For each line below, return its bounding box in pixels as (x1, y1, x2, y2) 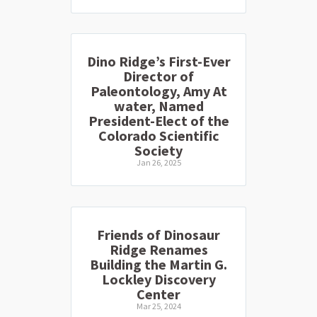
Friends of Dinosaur (97, 225, 220, 243)
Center (137, 284, 180, 303)
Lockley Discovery (101, 270, 216, 288)
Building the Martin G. (90, 255, 227, 273)
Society (134, 142, 183, 160)
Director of (123, 67, 194, 86)
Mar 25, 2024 (136, 300, 181, 311)
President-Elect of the (88, 112, 229, 130)
